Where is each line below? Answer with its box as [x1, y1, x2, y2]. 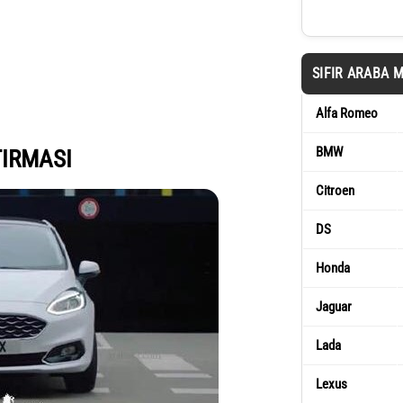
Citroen [316, 183, 354, 199]
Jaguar [316, 299, 352, 315]
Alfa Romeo [316, 105, 378, 121]
